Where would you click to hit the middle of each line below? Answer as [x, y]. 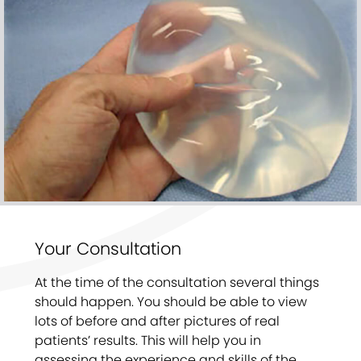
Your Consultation [108, 248]
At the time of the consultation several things [177, 282]
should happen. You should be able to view [171, 301]
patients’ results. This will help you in [148, 340]
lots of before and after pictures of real [157, 321]
